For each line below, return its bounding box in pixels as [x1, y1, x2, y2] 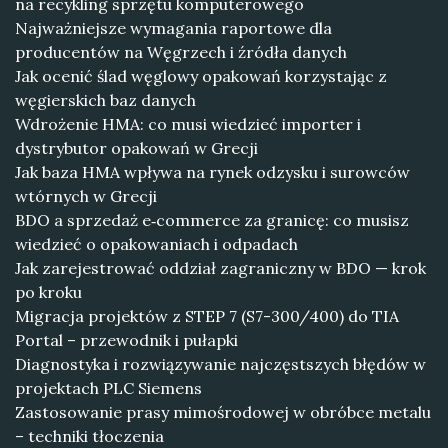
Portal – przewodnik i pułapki [15, 330, 238, 350]
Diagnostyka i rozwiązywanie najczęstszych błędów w [15, 354, 426, 374]
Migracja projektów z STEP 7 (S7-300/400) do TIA [15, 306, 399, 326]
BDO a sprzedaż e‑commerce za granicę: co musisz [15, 210, 409, 230]
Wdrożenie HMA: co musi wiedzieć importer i [15, 114, 361, 134]
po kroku [15, 282, 82, 302]
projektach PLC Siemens [15, 378, 202, 398]
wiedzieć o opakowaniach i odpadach [15, 234, 298, 254]
